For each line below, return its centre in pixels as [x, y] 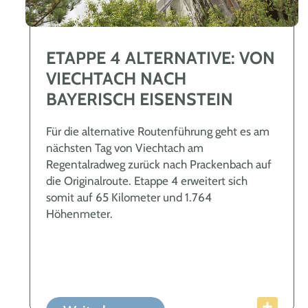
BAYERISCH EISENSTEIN [140, 99]
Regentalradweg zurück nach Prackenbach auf [159, 165]
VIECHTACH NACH [116, 79]
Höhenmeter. [79, 214]
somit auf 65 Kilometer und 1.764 [129, 198]
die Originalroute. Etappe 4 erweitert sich [147, 181]
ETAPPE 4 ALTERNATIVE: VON [161, 58]
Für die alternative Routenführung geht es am [158, 132]
